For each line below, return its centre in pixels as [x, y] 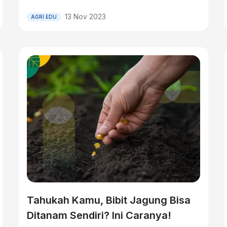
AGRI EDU [44, 16]
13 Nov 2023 [86, 16]
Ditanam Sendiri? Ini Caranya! [99, 215]
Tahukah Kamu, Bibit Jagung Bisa [109, 200]
